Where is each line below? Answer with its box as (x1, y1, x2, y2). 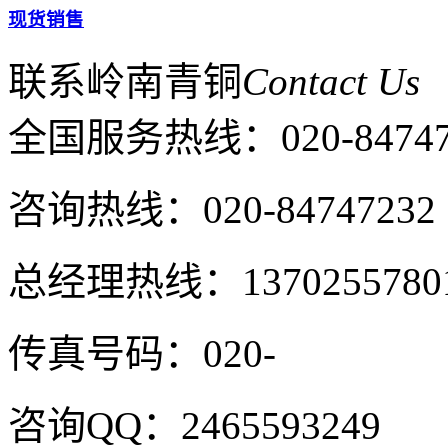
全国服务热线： (8, 115, 281, 159)
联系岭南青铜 (8, 59, 242, 103)
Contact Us (242, 59, 420, 103)
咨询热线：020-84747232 (8, 187, 436, 231)
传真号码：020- (8, 331, 276, 375)
